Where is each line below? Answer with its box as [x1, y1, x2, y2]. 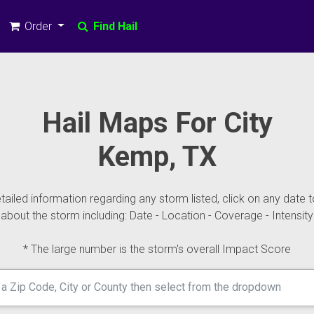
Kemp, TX [97, 140, 217, 173]
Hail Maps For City [41, 107, 273, 139]
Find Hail [90, 19, 137, 33]
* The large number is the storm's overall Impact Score [23, 243, 291, 256]
